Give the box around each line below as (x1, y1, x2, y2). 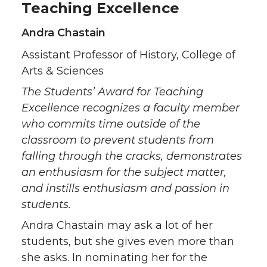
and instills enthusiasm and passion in (21, 182, 229, 195)
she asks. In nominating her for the (21, 251, 207, 265)
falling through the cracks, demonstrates (21, 150, 242, 163)
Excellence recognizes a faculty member (21, 101, 240, 115)
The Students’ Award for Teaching (21, 85, 203, 99)
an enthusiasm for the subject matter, (21, 166, 226, 179)
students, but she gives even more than (21, 235, 234, 249)
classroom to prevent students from (21, 133, 214, 147)
